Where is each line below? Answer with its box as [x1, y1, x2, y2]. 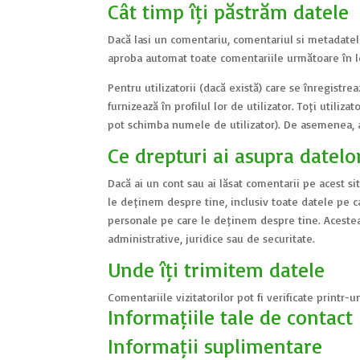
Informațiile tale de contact [108, 304, 354, 329]
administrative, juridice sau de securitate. [108, 231, 316, 245]
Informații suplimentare [108, 333, 323, 358]
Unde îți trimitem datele [108, 256, 325, 282]
